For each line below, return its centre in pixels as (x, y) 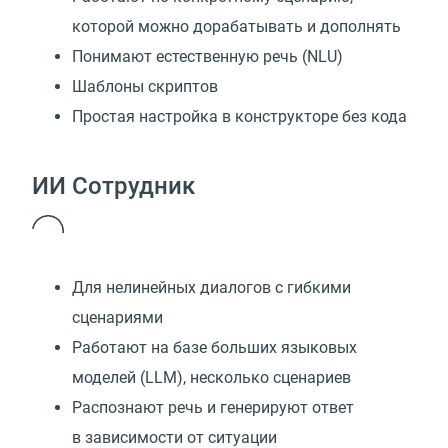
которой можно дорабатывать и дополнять (236, 26)
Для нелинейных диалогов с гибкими (211, 287)
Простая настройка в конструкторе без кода (239, 116)
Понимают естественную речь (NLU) (207, 56)
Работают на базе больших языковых (214, 347)
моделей (104, 377)
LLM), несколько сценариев (248, 377)
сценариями (117, 317)
